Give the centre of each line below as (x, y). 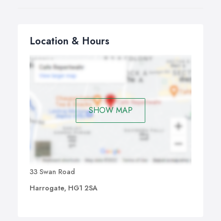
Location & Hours (70, 41)
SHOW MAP (110, 110)
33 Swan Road (52, 172)
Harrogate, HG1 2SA (64, 188)
